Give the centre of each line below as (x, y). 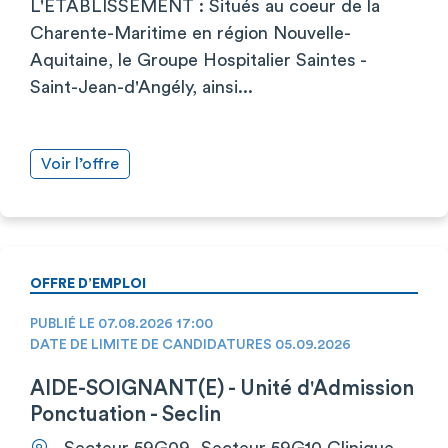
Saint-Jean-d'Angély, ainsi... (141, 86)
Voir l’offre (80, 163)
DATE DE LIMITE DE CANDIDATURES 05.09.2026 (190, 344)
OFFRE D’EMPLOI (88, 283)
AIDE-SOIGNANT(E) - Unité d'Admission (222, 388)
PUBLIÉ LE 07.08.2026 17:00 (121, 323)
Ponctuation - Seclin (125, 414)
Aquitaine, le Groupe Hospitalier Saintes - (198, 59)
